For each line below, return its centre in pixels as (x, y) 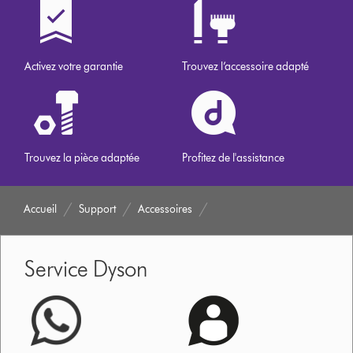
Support (98, 209)
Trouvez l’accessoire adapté (246, 66)
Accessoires (165, 209)
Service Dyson (86, 268)
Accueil (41, 209)
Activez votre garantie (74, 66)
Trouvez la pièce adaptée (82, 158)
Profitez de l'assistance (234, 158)
